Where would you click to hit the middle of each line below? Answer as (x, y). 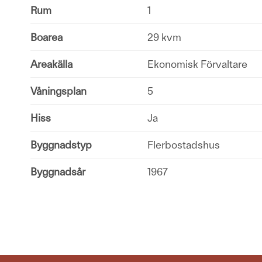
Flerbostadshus (184, 144)
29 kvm (164, 37)
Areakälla (51, 64)
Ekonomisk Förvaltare (197, 64)
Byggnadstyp (61, 144)
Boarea (46, 37)
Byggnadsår (58, 171)
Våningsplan (58, 91)
